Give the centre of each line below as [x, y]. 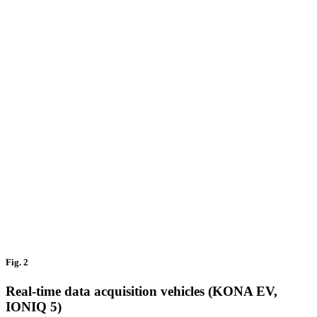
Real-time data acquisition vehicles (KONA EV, [142, 291]
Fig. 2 [17, 262]
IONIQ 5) [34, 306]
